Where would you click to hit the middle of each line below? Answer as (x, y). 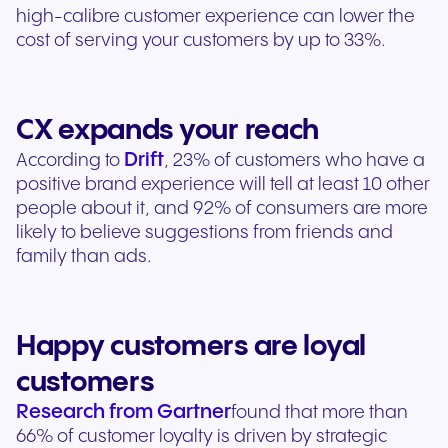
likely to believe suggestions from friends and (204, 233)
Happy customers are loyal (191, 347)
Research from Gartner (123, 413)
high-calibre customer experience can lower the (215, 17)
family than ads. (84, 257)
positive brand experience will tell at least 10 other (223, 185)
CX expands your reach (168, 131)
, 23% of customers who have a (294, 161)
